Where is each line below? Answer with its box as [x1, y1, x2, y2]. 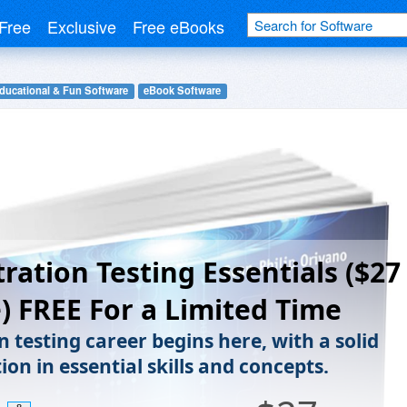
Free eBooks [133, 15, 224, 38]
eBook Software [144, 83, 222, 98]
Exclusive [47, 15, 116, 38]
